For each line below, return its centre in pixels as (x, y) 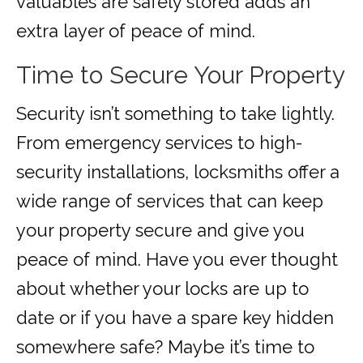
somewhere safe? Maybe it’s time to (165, 347)
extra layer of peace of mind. (136, 31)
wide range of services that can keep (170, 201)
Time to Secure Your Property (181, 75)
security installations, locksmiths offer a (178, 172)
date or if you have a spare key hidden (175, 318)
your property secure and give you (160, 231)
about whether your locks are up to (162, 289)
